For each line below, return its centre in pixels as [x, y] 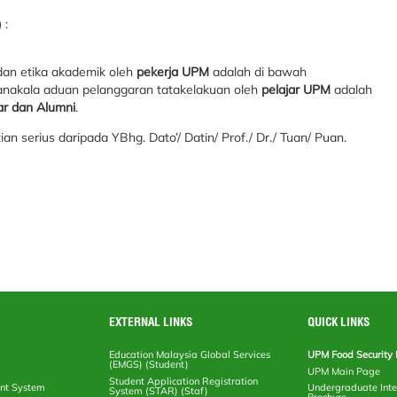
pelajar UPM [296, 90]
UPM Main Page [344, 371]
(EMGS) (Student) [149, 364]
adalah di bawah [258, 72]
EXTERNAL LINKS [151, 321]
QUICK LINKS [339, 321]
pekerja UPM [173, 72]
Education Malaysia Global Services [190, 354]
